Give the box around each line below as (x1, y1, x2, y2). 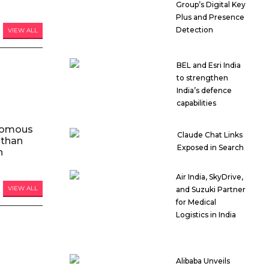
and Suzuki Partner (176, 185, 246, 195)
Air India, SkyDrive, (176, 172, 244, 182)
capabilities (176, 98, 216, 108)
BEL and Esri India (176, 61, 241, 70)
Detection (175, 25, 213, 35)
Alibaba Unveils (176, 256, 231, 266)
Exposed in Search (177, 143, 244, 153)
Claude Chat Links (177, 130, 243, 140)
